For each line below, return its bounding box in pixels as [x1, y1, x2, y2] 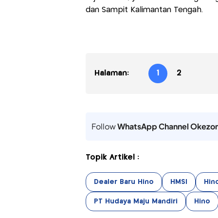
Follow [91, 121, 117, 132]
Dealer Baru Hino [93, 179, 154, 186]
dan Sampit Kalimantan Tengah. [85, 6, 203, 14]
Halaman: [94, 70, 129, 77]
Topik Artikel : [85, 154, 139, 162]
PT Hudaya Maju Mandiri [93, 198, 178, 205]
